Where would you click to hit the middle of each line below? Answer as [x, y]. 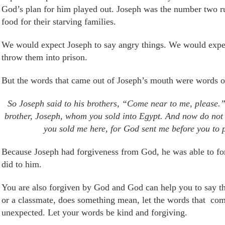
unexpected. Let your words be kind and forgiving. [94, 213]
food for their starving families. [59, 22]
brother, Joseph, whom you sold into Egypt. [83, 116]
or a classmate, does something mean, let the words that [103, 200]
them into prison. [55, 58]
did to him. [22, 164]
